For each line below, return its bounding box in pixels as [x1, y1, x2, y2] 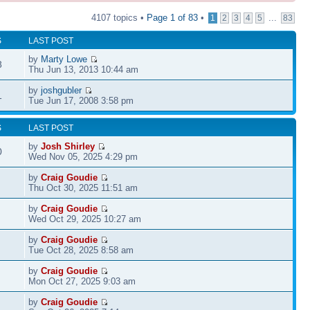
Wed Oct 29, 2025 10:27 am [28, 213, 142, 224]
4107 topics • [91, 12, 147, 23]
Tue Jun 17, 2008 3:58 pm [28, 95, 134, 106]
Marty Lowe [41, 53, 88, 64]
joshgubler [41, 84, 82, 95]
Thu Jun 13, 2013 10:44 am [28, 64, 139, 75]
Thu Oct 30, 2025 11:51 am [28, 182, 138, 193]
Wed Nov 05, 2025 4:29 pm [28, 151, 138, 162]
